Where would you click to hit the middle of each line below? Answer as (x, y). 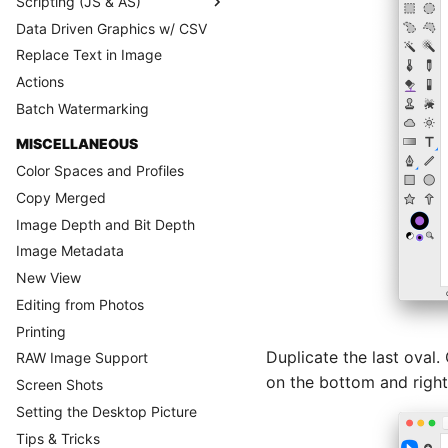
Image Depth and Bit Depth (105, 224)
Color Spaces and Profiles (100, 170)
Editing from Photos (80, 304)
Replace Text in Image (89, 55)
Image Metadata (70, 251)
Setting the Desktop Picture (106, 411)
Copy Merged (61, 197)
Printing (41, 331)
